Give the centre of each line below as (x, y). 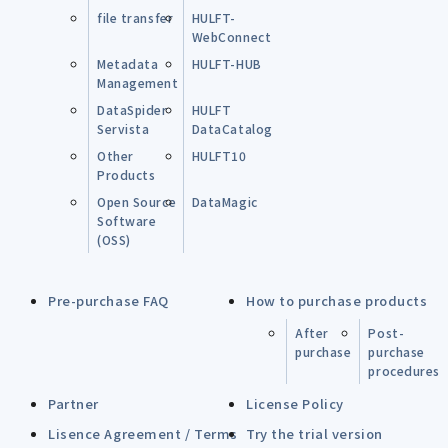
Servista (123, 128)
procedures (404, 370)
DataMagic (224, 201)
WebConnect (231, 36)
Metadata (128, 63)
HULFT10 (219, 155)
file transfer (135, 17)
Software (127, 220)
